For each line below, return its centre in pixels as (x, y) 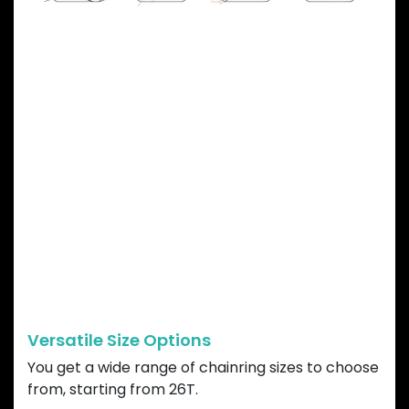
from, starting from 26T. (115, 390)
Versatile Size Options (119, 341)
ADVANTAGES (148, 284)
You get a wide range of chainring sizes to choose (203, 368)
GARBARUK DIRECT (192, 198)
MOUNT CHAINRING (198, 241)
